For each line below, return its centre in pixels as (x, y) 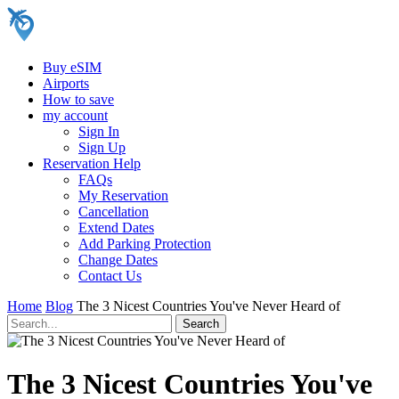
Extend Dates (116, 228)
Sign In (99, 131)
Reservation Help (92, 163)
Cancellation (114, 212)
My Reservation (123, 195)
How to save (78, 99)
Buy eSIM (72, 67)
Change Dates (118, 260)
